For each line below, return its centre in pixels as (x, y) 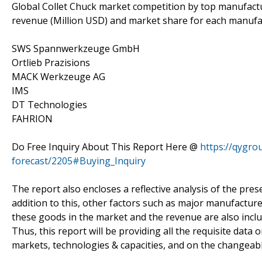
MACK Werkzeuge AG (58, 76)
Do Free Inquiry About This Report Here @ (106, 146)
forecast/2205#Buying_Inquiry (79, 161)
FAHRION (32, 118)
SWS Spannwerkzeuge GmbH (76, 48)
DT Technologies (49, 104)
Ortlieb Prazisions (51, 62)
